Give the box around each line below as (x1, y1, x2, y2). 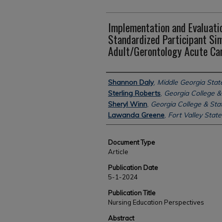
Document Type (108, 138, 155, 146)
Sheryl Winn (108, 100, 147, 109)
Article (108, 148, 128, 156)
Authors (106, 74, 135, 89)
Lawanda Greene (108, 111, 165, 119)
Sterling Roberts (108, 89, 161, 98)
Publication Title (108, 189, 156, 197)
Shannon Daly (108, 78, 154, 87)
